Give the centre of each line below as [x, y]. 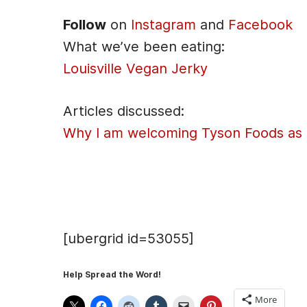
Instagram [163, 25]
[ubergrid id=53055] [128, 238]
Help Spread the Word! [112, 274]
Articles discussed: [124, 111]
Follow [85, 25]
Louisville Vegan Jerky [135, 69]
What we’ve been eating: [144, 47]
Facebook [260, 25]
